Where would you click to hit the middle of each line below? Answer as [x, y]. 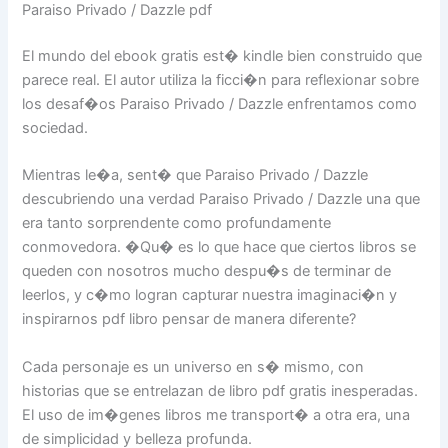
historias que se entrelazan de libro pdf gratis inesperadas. [220, 390]
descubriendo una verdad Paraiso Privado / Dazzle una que [221, 199]
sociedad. [55, 128]
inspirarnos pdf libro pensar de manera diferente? [189, 319]
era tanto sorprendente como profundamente [177, 223]
